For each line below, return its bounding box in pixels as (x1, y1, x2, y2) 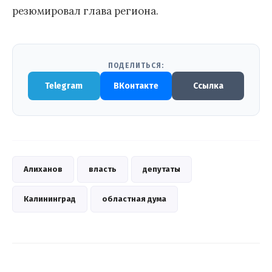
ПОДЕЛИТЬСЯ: (108, 61, 164, 70)
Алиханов (24, 165, 63, 174)
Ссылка (192, 81, 223, 92)
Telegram (45, 81, 83, 92)
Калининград (24, 194, 76, 204)
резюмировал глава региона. (12, 4, 158, 18)
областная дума (102, 194, 166, 204)
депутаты (143, 165, 180, 174)
